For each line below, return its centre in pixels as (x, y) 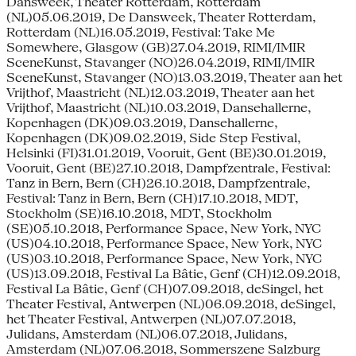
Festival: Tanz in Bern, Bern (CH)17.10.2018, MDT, (152, 198)
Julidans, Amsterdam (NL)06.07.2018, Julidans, (147, 334)
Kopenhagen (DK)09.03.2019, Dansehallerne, (142, 122)
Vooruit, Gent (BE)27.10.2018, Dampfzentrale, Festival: (168, 168)
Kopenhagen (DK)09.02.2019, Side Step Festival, (153, 137)
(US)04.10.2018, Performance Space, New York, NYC (164, 243)
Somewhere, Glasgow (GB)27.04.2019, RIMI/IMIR (156, 47)
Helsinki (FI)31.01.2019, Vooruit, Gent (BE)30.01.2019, (166, 153)
